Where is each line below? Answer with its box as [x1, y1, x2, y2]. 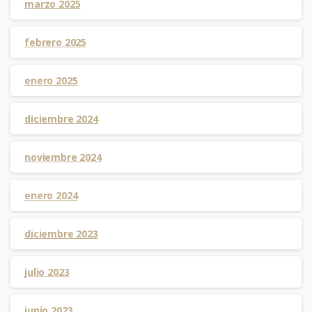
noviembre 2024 [24, 150, 102, 164]
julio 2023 [24, 265, 70, 279]
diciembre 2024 [24, 112, 98, 126]
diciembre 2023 [24, 227, 98, 241]
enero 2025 [24, 74, 78, 88]
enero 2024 [24, 189, 78, 203]
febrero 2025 [24, 36, 87, 49]
